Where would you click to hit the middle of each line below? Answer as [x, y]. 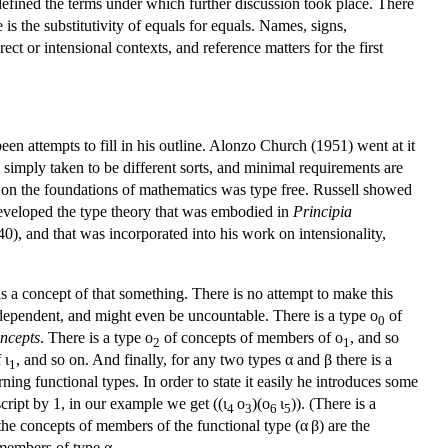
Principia [322, 211]
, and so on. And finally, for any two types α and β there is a [204, 359]
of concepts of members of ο [251, 337]
